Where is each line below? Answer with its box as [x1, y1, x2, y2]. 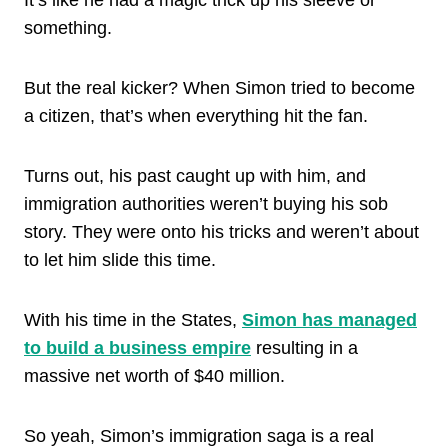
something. [24, 17, 112, 38]
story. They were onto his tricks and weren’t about [24, 221, 419, 242]
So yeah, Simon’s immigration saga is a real [24, 425, 374, 446]
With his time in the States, [24, 309, 242, 330]
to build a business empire [24, 337, 251, 358]
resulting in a [251, 337, 358, 358]
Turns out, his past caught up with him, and [24, 165, 366, 186]
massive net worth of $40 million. [24, 365, 285, 386]
